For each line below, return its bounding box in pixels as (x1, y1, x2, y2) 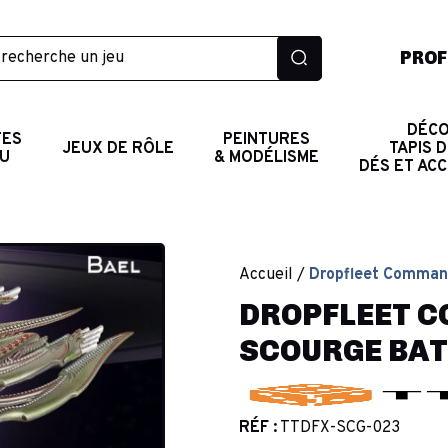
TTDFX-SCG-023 (280, 418, 400, 438)
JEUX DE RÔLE (61, 138, 174, 159)
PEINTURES (222, 129, 310, 150)
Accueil (239, 265, 293, 285)
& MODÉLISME (213, 147, 319, 168)
